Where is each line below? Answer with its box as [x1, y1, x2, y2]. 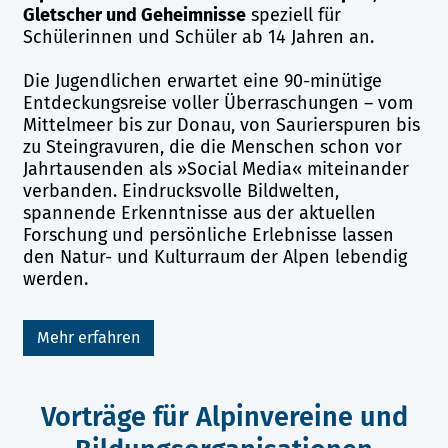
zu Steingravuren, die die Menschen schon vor [22, 136, 402, 159]
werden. [22, 268, 93, 291]
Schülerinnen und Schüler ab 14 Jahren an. [22, 26, 374, 49]
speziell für [245, 4, 341, 27]
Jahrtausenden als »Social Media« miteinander [22, 158, 409, 181]
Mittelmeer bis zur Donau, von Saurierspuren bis [22, 114, 420, 137]
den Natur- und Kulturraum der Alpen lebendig [22, 246, 407, 269]
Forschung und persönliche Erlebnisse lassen [22, 224, 394, 247]
